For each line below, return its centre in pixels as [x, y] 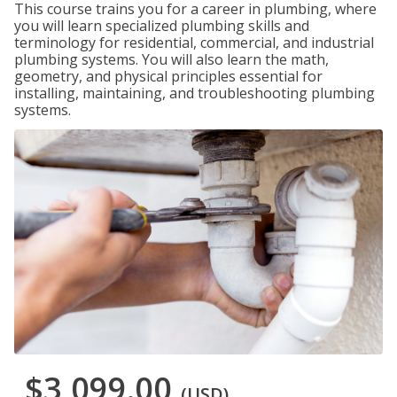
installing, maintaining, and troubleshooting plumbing [195, 93]
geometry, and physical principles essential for [168, 76]
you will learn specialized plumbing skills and [162, 26]
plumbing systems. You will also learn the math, [171, 59]
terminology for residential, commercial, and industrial [194, 43]
